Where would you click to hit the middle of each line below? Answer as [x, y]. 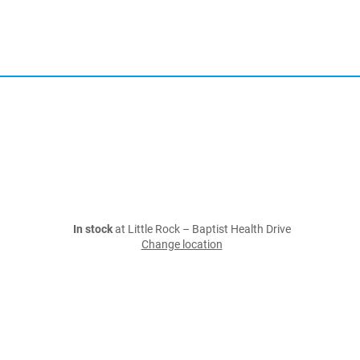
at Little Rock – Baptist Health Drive [201, 229]
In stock [92, 229]
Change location [182, 245]
